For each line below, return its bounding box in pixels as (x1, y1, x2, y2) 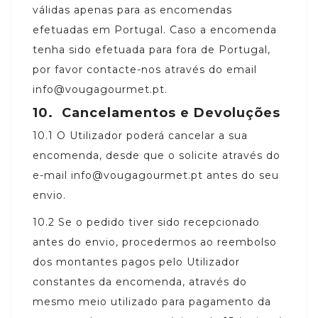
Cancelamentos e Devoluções (57, 104, 280, 121)
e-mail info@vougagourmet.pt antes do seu (33, 168, 279, 182)
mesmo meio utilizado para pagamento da (33, 295, 271, 308)
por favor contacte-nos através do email (33, 62, 257, 76)
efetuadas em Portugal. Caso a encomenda (33, 23, 277, 36)
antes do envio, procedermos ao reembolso (33, 235, 277, 248)
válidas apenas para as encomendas (33, 3, 232, 16)
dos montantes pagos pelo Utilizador (33, 255, 240, 268)
